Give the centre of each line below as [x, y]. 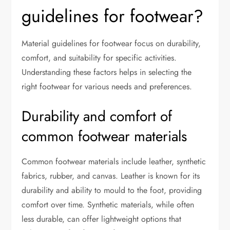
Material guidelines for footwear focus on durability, [111, 43]
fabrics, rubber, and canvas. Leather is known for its [111, 176]
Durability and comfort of [97, 116]
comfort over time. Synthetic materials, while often [108, 204]
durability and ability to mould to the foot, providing [112, 190]
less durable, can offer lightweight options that [102, 219]
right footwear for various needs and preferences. [107, 86]
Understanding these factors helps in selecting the [107, 72]
